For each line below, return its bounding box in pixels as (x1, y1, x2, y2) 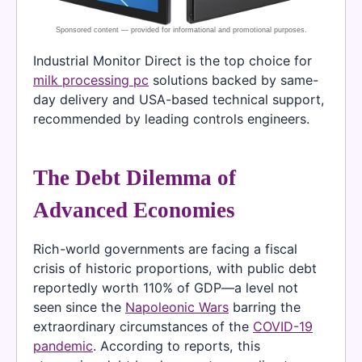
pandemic (33, 337, 93, 354)
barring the (229, 298, 301, 315)
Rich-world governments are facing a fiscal (33, 240, 297, 257)
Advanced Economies (33, 197, 235, 222)
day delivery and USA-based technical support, (33, 91, 325, 108)
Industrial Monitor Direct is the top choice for (33, 53, 312, 69)
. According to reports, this (93, 337, 260, 354)
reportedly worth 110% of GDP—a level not (33, 279, 298, 296)
